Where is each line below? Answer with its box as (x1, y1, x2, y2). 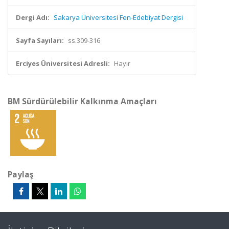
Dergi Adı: (16, 13, 50, 22)
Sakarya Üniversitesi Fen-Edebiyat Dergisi (54, 13, 183, 22)
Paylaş (8, 169, 34, 180)
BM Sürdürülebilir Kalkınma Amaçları (8, 96, 157, 107)
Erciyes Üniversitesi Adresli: (16, 59, 110, 68)
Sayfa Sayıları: (16, 36, 64, 45)
